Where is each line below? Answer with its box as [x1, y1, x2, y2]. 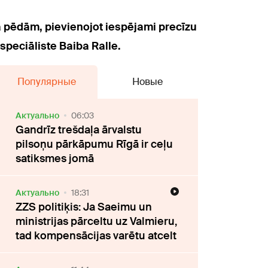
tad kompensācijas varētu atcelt [16, 228, 177, 243]
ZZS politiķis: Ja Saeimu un [16, 199, 153, 214]
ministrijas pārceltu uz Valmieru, [16, 214, 178, 229]
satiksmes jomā [16, 151, 95, 166]
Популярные [17, 75, 77, 88]
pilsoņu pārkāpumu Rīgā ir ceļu [16, 136, 173, 151]
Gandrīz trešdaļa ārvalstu [16, 122, 142, 137]
